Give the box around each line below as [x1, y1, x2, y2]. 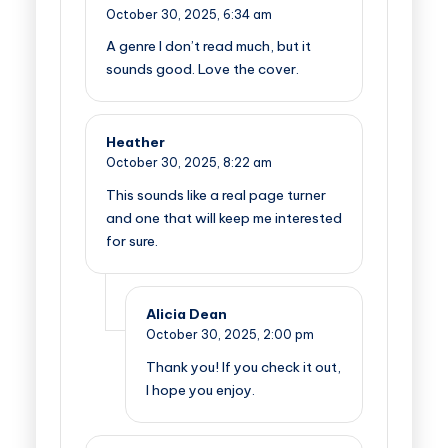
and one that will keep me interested [106, 209, 342, 228]
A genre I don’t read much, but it [106, 37, 311, 56]
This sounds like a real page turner [106, 186, 326, 205]
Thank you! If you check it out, [146, 358, 341, 377]
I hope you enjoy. [146, 381, 255, 400]
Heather [106, 133, 165, 152]
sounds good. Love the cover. [106, 60, 299, 79]
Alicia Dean [146, 305, 227, 324]
